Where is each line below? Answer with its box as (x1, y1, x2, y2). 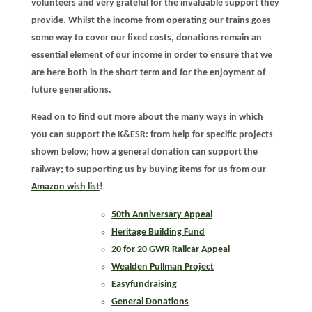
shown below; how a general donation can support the (31, 147, 258, 158)
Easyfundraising (111, 279, 177, 290)
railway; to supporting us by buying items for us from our (31, 164, 266, 175)
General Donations (111, 296, 189, 307)
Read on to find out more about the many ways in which (31, 112, 263, 123)
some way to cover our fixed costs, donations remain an (31, 33, 262, 44)
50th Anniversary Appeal (111, 209, 212, 220)
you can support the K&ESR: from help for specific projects (31, 130, 273, 141)
